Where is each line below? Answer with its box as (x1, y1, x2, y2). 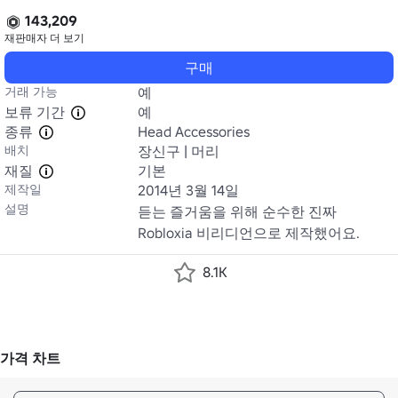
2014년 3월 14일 (138, 181, 239, 199)
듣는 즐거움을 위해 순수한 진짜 (138, 203, 337, 220)
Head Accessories (138, 123, 250, 140)
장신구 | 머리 (138, 142, 219, 160)
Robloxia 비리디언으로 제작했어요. (138, 224, 360, 242)
